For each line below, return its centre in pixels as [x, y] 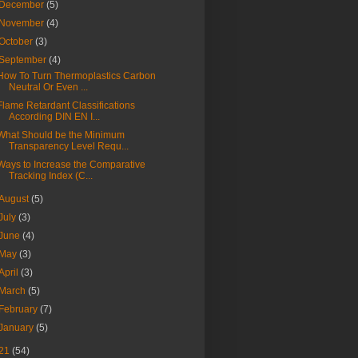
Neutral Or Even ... [48, 88]
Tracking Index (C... [50, 176]
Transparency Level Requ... [68, 147]
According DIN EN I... [54, 117]
